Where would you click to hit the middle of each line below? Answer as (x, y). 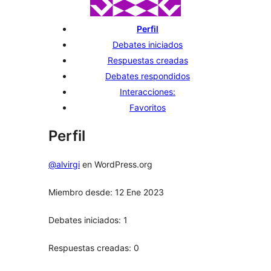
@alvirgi (64, 164)
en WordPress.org (116, 164)
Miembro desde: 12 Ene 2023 (106, 192)
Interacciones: (148, 92)
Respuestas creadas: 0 (94, 248)
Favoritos (148, 107)
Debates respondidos (148, 76)
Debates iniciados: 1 (88, 220)
